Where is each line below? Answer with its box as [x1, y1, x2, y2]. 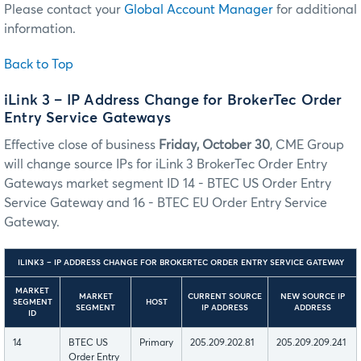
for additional [273, 2, 357, 16]
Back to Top [4, 57, 73, 71]
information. [4, 22, 76, 35]
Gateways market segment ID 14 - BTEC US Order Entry [4, 177, 331, 191]
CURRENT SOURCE [188, 293, 262, 301]
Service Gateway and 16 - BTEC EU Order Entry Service [4, 197, 327, 210]
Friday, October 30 [159, 139, 270, 152]
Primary [139, 338, 173, 349]
